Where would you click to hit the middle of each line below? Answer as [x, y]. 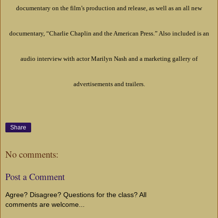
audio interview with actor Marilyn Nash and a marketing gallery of [109, 59]
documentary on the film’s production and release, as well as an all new [109, 8]
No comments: [32, 154]
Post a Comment [35, 177]
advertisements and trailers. [109, 84]
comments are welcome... [45, 204]
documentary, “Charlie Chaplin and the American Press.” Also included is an [109, 34]
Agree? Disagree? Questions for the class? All [76, 194]
